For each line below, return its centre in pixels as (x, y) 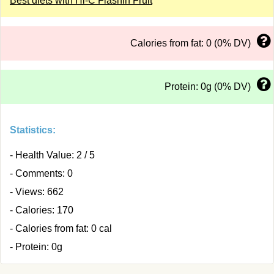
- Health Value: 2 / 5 (52, 155)
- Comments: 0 (41, 173)
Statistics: (33, 130)
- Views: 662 (37, 192)
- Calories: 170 (42, 210)
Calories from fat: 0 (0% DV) (191, 43)
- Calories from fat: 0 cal (61, 228)
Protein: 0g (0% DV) (208, 87)
